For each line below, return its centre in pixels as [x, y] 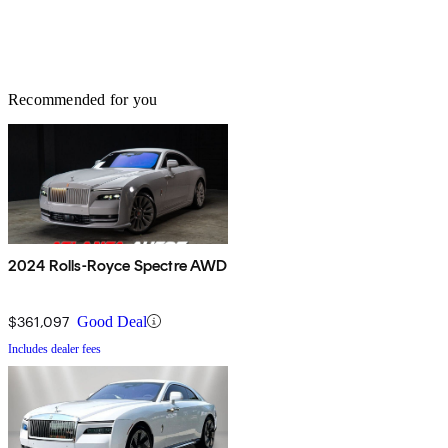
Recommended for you [83, 99]
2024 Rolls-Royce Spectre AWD [118, 265]
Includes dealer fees [54, 348]
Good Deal [112, 321]
